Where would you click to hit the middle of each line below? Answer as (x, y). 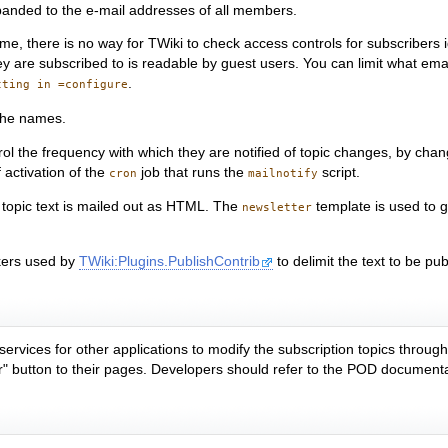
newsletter (277, 208)
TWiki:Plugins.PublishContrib (170, 261)
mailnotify (283, 173)
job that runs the (193, 172)
